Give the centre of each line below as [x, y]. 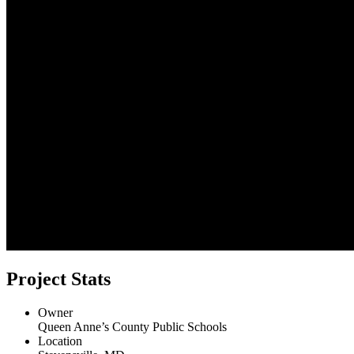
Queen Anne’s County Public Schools [132, 327]
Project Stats [58, 279]
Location [60, 341]
